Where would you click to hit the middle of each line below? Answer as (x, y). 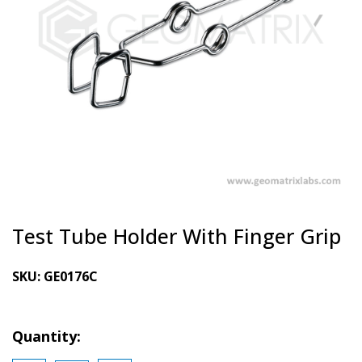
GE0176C (71, 276)
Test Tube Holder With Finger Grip (177, 236)
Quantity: (46, 336)
